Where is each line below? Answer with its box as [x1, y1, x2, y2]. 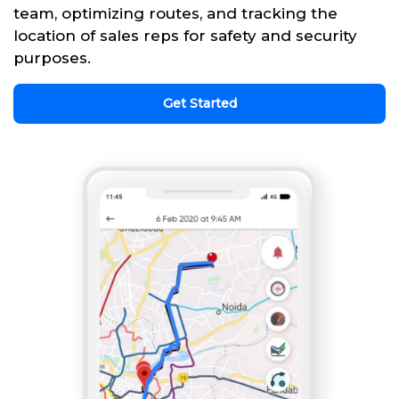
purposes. [13, 48, 91, 67]
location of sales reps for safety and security [13, 26, 357, 45]
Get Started [162, 94, 237, 111]
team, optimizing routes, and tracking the [13, 4, 338, 22]
